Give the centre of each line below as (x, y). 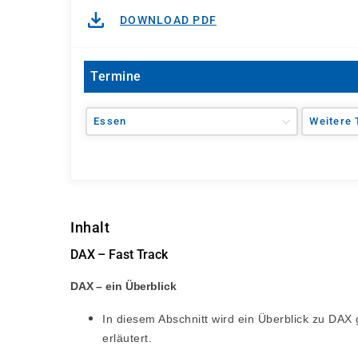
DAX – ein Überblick (123, 286)
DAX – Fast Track (119, 255)
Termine (116, 76)
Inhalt (90, 227)
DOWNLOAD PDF (168, 20)
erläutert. (127, 338)
